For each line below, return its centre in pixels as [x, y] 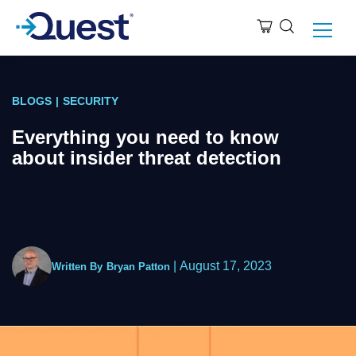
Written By [77, 267]
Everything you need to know [145, 137]
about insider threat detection [147, 158]
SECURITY [91, 101]
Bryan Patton [138, 267]
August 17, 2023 [226, 266]
